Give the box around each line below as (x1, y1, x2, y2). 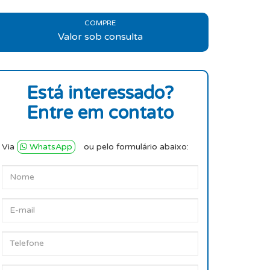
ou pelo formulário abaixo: (81, 142, 189, 152)
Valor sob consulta (57, 31, 143, 43)
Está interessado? (27, 82, 174, 104)
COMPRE (84, 19, 116, 27)
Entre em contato (27, 102, 174, 124)
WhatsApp (30, 142, 72, 152)
